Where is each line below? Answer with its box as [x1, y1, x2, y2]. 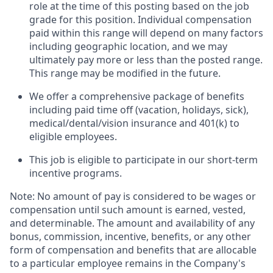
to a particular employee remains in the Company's [10, 257, 246, 271]
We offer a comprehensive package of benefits [29, 90, 244, 104]
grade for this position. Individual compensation [29, 13, 252, 27]
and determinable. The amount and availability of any [10, 216, 255, 230]
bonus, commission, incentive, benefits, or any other [10, 230, 251, 244]
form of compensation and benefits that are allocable [10, 243, 257, 257]
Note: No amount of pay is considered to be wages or [10, 190, 256, 204]
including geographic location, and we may [29, 40, 227, 54]
